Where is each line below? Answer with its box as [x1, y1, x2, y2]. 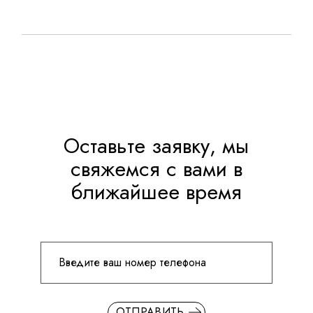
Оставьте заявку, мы [64, 131, 249, 161]
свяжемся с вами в [70, 154, 242, 184]
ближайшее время [71, 177, 242, 208]
